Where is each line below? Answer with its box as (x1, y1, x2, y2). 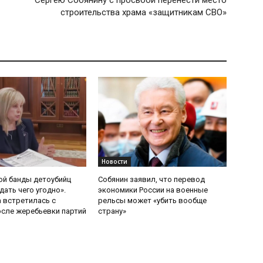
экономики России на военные (98, 186, 208, 195)
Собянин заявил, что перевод (98, 175, 205, 184)
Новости (102, 157, 128, 166)
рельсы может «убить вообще (98, 196, 207, 205)
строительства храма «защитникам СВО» (60, 7, 227, 18)
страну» (98, 207, 127, 216)
